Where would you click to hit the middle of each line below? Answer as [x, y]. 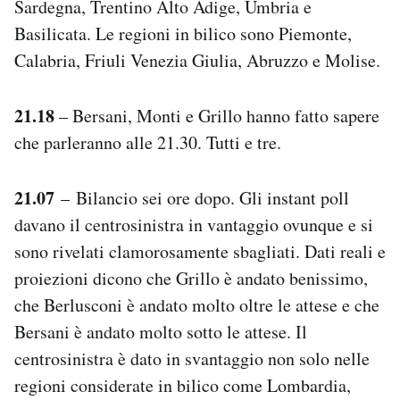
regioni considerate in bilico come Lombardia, [183, 385]
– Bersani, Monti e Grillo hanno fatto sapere [217, 115]
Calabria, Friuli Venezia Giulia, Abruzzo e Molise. [197, 60]
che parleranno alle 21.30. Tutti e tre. [148, 142]
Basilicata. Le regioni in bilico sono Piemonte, [183, 33]
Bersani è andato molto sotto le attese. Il [161, 331]
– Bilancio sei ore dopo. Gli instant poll [202, 197]
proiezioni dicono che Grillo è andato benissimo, [191, 278]
